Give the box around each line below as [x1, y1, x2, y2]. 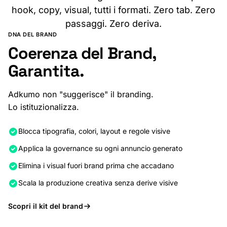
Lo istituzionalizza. [8, 102, 79, 112]
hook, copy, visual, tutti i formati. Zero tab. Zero [12, 5, 215, 16]
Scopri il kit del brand [8, 202, 83, 211]
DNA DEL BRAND [8, 31, 57, 39]
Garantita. [8, 61, 85, 82]
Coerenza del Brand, [8, 43, 156, 64]
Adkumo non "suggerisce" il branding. [8, 89, 154, 100]
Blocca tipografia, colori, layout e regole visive [18, 127, 170, 136]
